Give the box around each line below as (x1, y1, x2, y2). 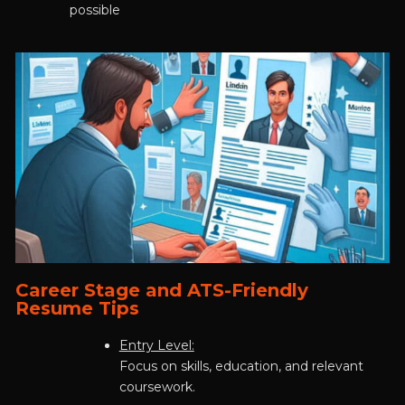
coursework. (118, 379, 195, 396)
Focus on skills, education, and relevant (118, 358, 363, 375)
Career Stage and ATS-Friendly (14, 279, 308, 302)
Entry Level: (118, 337, 194, 354)
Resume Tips (14, 297, 139, 320)
